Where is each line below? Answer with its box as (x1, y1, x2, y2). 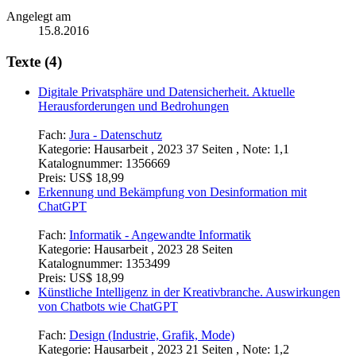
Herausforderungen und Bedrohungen (38, 99, 229, 114)
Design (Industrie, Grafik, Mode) (69, 328, 234, 342)
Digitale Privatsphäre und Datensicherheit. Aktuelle (38, 85, 295, 99)
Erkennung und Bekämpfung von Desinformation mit (38, 185, 307, 199)
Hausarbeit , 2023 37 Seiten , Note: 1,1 (94, 142, 289, 157)
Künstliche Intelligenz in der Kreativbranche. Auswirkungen (38, 285, 340, 300)
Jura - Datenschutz (69, 128, 162, 142)
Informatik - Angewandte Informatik (69, 228, 251, 242)
